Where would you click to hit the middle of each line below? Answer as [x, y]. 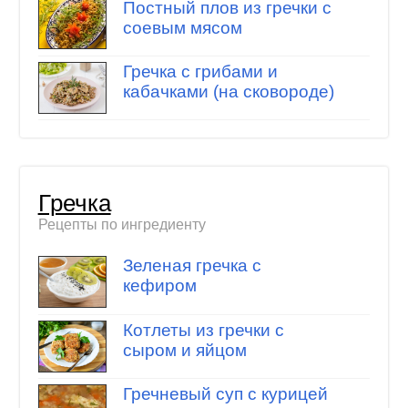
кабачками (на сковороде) [228, 92]
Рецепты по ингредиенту [122, 224]
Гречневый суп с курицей [225, 394]
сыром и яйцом [184, 350]
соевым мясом [182, 27]
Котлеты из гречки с [203, 330]
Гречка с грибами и [200, 72]
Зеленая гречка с [192, 266]
